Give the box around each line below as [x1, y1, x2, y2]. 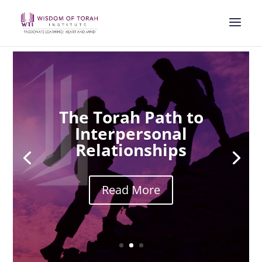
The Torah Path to [58, 105, 204, 128]
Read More [102, 181, 160, 198]
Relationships [75, 138, 187, 161]
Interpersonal [75, 122, 187, 144]
